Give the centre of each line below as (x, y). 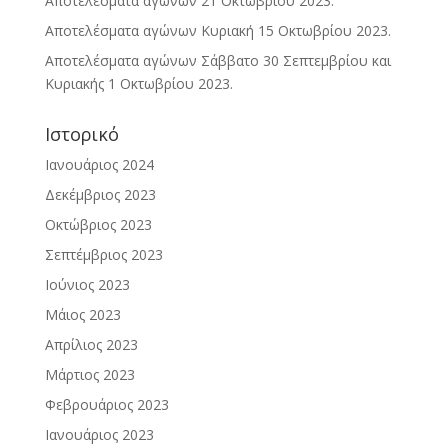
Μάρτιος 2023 (89, 375)
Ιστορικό (81, 134)
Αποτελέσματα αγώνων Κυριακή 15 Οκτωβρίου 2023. (217, 31)
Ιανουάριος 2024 (99, 165)
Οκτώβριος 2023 (98, 225)
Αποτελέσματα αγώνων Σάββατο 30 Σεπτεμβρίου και (217, 61)
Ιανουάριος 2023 (99, 435)
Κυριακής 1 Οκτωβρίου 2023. (138, 84)
